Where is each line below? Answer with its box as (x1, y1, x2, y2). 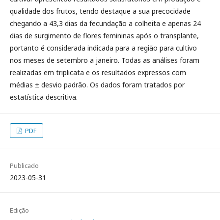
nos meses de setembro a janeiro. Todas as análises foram (10, 55, 199, 65)
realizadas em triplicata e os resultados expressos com (10, 68, 186, 77)
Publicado (10, 161, 39, 170)
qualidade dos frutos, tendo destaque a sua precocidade (10, 6, 191, 16)
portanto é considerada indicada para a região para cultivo (10, 43, 197, 53)
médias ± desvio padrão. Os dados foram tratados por (10, 80, 185, 89)
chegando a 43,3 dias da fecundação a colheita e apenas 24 (10, 19, 201, 28)
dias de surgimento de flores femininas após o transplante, (10, 31, 199, 40)
